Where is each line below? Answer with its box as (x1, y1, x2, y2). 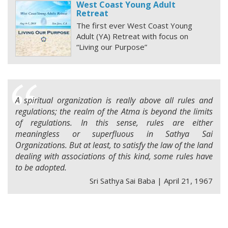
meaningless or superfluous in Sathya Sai (15, 128, 213, 139)
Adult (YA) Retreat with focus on (76, 31, 188, 41)
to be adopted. (15, 162, 67, 173)
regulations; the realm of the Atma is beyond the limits (15, 106, 213, 117)
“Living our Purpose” (76, 42, 147, 52)
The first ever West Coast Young (76, 20, 192, 31)
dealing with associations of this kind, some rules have (15, 151, 213, 162)
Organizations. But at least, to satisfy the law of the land (15, 139, 213, 151)
